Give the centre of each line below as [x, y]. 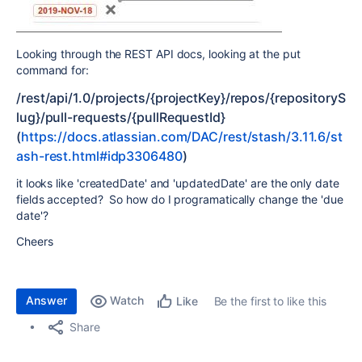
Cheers [35, 241]
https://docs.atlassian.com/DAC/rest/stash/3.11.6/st [182, 137]
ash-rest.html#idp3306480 [99, 156]
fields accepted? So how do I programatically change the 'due [180, 199]
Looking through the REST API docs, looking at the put [158, 54]
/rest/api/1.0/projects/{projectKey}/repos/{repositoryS [181, 98]
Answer [46, 300]
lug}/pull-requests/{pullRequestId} [121, 117]
